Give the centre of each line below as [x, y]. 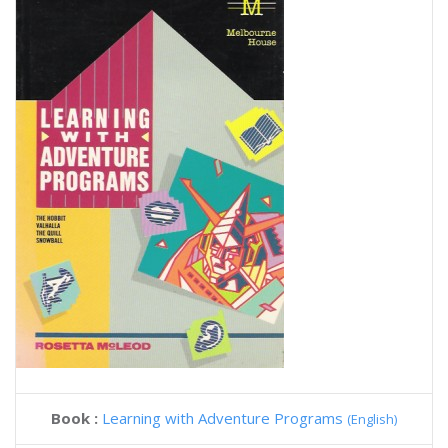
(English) [372, 419]
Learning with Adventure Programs [224, 418]
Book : [76, 418]
